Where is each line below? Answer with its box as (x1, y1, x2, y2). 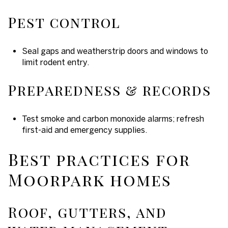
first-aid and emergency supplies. (21, 125, 147, 134)
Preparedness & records (8, 80, 211, 100)
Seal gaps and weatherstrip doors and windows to (21, 46, 208, 55)
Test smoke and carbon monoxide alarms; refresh (21, 113, 204, 123)
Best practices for (8, 148, 190, 170)
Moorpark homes (8, 168, 172, 190)
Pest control (8, 13, 121, 32)
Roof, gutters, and (8, 203, 167, 222)
